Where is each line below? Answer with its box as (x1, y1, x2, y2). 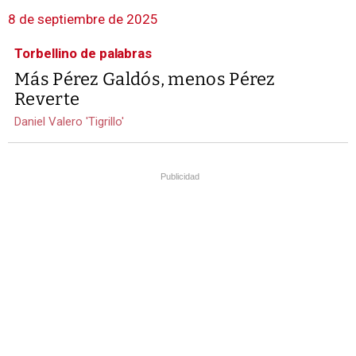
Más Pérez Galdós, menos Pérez (14, 68, 276, 91)
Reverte (14, 88, 80, 110)
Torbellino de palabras (14, 45, 153, 62)
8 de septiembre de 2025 (8, 11, 158, 28)
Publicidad (161, 172, 199, 182)
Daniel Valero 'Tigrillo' (14, 114, 124, 130)
